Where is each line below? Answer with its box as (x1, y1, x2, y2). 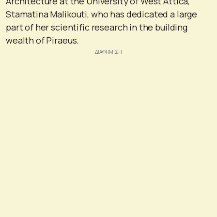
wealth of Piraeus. (6, 34, 79, 46)
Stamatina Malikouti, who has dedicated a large (6, 8, 198, 20)
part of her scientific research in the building (6, 21, 187, 33)
